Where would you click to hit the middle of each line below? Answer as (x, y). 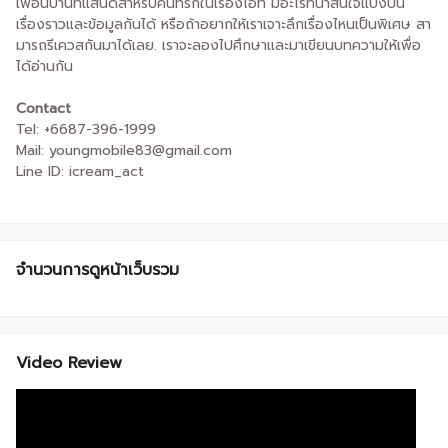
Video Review (69, 362)
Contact (43, 108)
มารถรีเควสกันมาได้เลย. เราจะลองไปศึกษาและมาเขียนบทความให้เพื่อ (218, 45)
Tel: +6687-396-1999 (86, 129)
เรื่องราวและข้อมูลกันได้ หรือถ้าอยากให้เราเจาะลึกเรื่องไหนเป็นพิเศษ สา (223, 24)
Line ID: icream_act (80, 171)
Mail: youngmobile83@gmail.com (124, 150)
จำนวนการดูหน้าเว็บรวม (97, 269)
